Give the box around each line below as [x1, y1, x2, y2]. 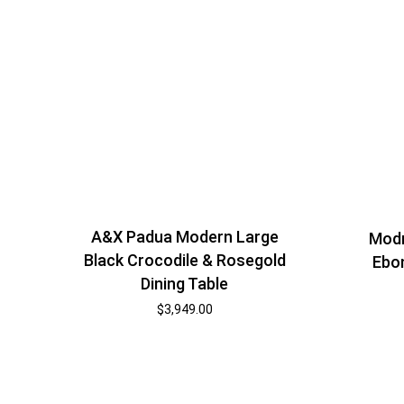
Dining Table [141, 274, 229, 294]
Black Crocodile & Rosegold [83, 251, 286, 271]
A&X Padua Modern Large [90, 227, 279, 247]
